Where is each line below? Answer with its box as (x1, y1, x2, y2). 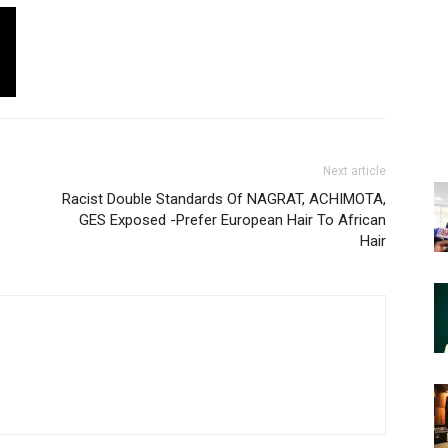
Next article (323, 164, 386, 178)
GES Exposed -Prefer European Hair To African (79, 211, 386, 229)
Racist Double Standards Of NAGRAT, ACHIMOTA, (62, 190, 386, 208)
